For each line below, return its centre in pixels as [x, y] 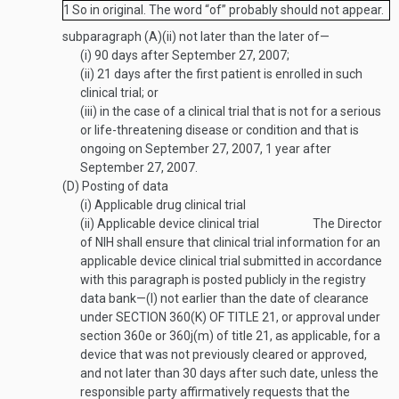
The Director [347, 224]
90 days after [132, 55]
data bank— [113, 298]
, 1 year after [296, 149]
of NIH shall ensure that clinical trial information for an [230, 242]
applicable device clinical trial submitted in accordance [231, 261]
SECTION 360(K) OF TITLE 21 [196, 317]
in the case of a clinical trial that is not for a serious [239, 111]
